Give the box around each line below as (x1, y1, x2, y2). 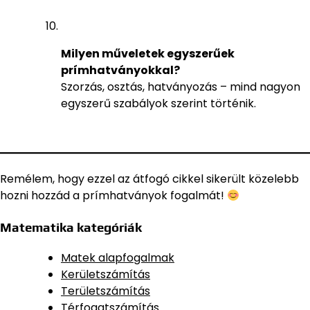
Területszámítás (61, 282, 150, 299)
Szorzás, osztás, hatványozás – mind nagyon (61, 79, 300, 95)
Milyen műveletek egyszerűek (61, 46, 235, 62)
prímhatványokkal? (61, 62, 180, 79)
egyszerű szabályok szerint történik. (61, 95, 256, 112)
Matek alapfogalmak (61, 249, 174, 266)
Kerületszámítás (61, 266, 150, 282)
